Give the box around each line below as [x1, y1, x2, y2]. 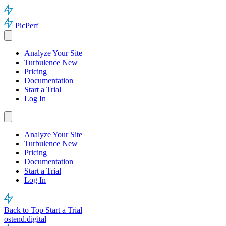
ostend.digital [4, 215, 46, 223]
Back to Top [4, 206, 45, 214]
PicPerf [15, 21, 38, 30]
